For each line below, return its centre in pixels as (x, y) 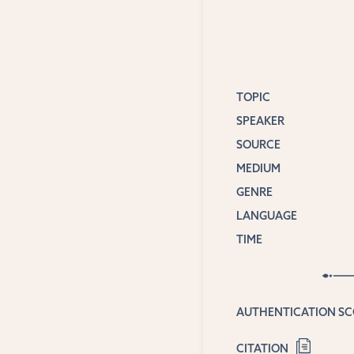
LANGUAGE (266, 215)
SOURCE (258, 144)
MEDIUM (258, 168)
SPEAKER (260, 121)
